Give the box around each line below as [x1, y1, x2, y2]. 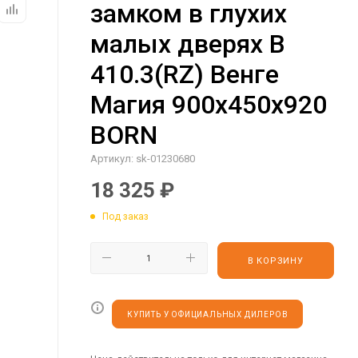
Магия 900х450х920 [90, 89, 327, 120]
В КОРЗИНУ [247, 255, 304, 266]
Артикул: [90, 153, 133, 165]
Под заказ [102, 210, 149, 222]
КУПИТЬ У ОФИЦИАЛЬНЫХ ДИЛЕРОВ [127, 309, 288, 319]
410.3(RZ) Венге [90, 59, 279, 89]
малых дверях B [90, 29, 285, 59]
